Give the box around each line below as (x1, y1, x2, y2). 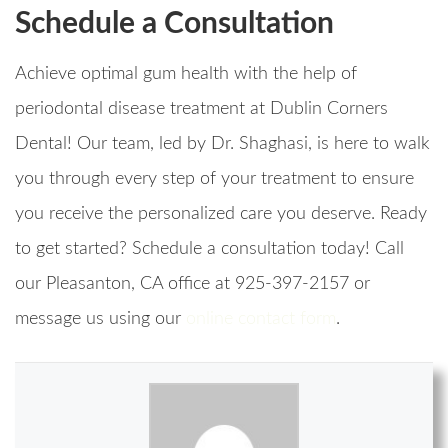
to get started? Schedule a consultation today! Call (15, 240, 404, 259)
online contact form (186, 310, 336, 329)
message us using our (15, 310, 181, 329)
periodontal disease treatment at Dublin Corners (15, 100, 388, 119)
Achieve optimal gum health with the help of (15, 65, 357, 84)
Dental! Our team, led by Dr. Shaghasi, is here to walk (15, 135, 430, 154)
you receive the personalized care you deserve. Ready (15, 205, 427, 224)
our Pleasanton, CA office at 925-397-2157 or (15, 275, 370, 294)
